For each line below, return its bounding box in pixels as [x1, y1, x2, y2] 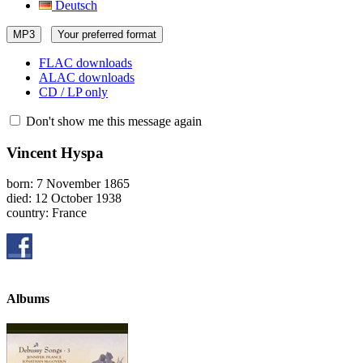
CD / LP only [39, 85, 108, 99]
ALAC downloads [39, 70, 135, 84]
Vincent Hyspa [6, 143, 104, 161]
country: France [6, 206, 87, 220]
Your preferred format [58, 28, 156, 41]
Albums [6, 291, 49, 305]
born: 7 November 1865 [6, 177, 130, 191]
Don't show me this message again [23, 114, 202, 128]
